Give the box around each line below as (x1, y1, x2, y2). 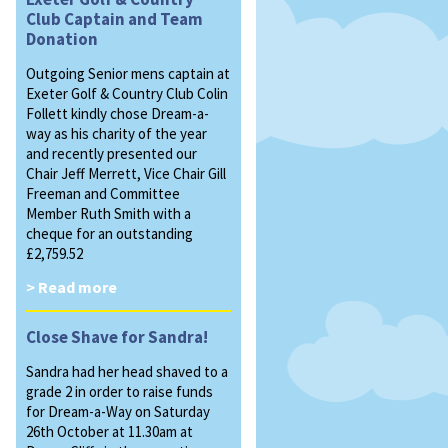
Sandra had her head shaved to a (26, 362, 228, 381)
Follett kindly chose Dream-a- (26, 104, 209, 123)
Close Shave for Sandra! (26, 326, 208, 348)
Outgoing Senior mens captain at (26, 64, 230, 83)
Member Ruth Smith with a (26, 204, 191, 223)
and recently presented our (26, 144, 197, 163)
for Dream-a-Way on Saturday (26, 402, 210, 421)
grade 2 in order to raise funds (26, 382, 213, 401)
